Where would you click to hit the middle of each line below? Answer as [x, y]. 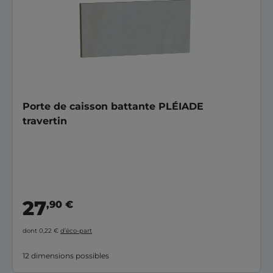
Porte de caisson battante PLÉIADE [113, 106]
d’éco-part [76, 230]
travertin [45, 121]
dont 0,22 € [41, 230]
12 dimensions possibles [66, 255]
